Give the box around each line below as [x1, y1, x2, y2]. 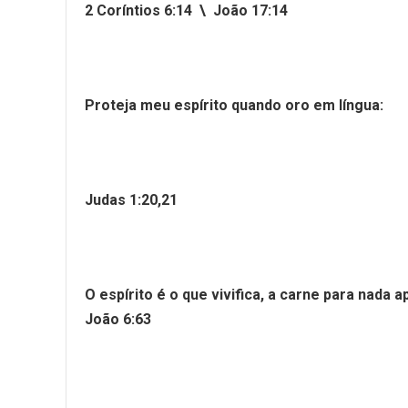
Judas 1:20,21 [85, 191, 178, 209]
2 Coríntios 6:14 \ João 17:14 [85, 2, 288, 19]
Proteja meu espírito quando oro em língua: [85, 97, 383, 114]
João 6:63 [85, 311, 151, 328]
